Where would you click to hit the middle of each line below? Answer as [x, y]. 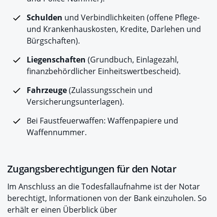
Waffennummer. [58, 132]
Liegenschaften [56, 60]
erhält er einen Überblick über [62, 210]
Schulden [45, 17]
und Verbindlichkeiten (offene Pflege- [131, 17]
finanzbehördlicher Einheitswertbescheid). [105, 71]
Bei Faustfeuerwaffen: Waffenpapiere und [102, 121]
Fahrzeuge [47, 90]
